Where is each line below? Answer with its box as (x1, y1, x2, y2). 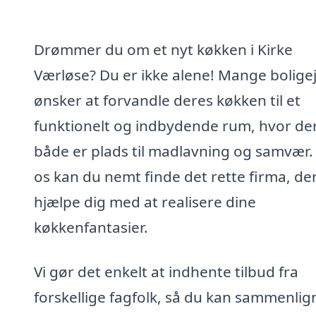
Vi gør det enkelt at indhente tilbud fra (34, 262, 298, 282)
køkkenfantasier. (34, 217, 148, 237)
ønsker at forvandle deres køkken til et (34, 90, 300, 110)
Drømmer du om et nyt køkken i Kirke (34, 39, 293, 59)
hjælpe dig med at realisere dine (34, 191, 256, 212)
